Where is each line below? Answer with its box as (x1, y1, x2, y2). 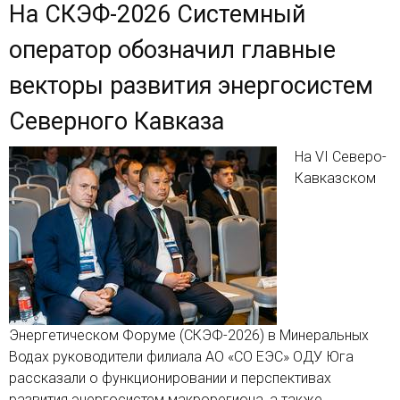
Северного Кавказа (9, 107, 224, 137)
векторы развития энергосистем (9, 71, 373, 101)
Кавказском (295, 170, 376, 187)
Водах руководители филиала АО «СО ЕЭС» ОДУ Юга (9, 348, 354, 366)
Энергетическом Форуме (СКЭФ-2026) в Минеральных (9, 327, 369, 345)
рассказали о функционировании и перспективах (9, 370, 331, 387)
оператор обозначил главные (9, 36, 336, 65)
